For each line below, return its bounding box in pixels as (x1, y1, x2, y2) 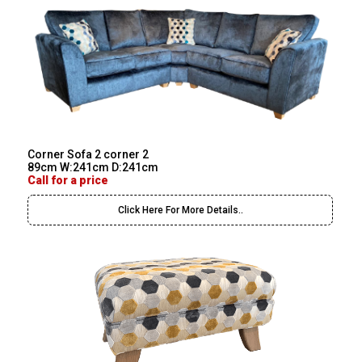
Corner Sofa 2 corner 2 (27, 147, 149, 161)
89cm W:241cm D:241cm (27, 160, 159, 174)
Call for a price (27, 173, 109, 187)
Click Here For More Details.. (117, 204, 243, 216)
